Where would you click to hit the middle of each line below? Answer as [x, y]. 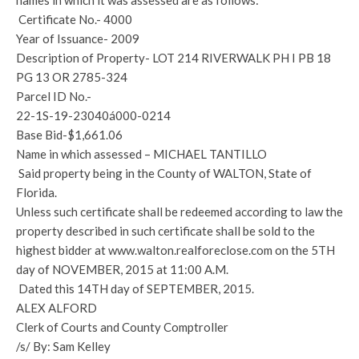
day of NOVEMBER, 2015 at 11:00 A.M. [122, 269]
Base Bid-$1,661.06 [69, 135]
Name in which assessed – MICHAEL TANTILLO [141, 154]
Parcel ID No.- [54, 96]
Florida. [36, 192]
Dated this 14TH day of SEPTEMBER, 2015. [135, 288]
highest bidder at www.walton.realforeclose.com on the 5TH [175, 250]
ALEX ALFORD [56, 308]
